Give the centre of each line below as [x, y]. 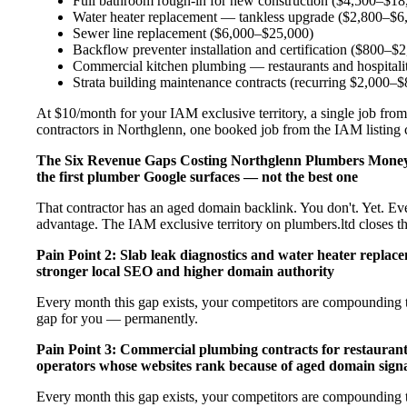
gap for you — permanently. [117, 318]
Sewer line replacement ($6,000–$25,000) [193, 33]
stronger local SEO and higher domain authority [185, 271]
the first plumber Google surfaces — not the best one [197, 176]
